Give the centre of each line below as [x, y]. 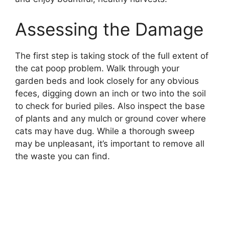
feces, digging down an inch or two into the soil [110, 93]
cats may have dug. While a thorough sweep [105, 131]
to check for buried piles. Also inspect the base [110, 106]
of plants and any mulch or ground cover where [110, 118]
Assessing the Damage [109, 29]
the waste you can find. [63, 156]
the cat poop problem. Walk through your [97, 68]
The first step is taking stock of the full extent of [112, 55]
